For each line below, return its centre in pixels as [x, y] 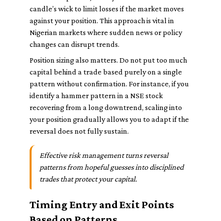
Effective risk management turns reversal [104, 155]
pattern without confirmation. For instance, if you [109, 84]
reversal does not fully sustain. [79, 131]
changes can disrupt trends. [74, 44]
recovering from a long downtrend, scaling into [106, 107]
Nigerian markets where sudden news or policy [106, 32]
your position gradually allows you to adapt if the [109, 119]
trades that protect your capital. [88, 179]
